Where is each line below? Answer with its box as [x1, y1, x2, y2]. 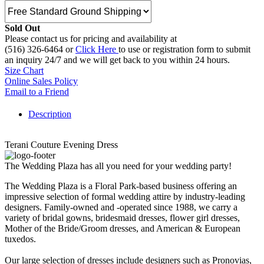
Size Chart [5, 65, 44, 76]
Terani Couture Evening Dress [5, 140, 118, 150]
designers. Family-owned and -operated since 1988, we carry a [5, 202, 237, 213]
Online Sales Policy [5, 76, 78, 87]
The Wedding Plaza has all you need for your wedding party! [5, 161, 232, 171]
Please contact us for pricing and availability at [5, 34, 177, 44]
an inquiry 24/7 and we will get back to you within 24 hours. [5, 55, 230, 65]
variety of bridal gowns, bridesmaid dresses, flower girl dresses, [5, 213, 240, 223]
